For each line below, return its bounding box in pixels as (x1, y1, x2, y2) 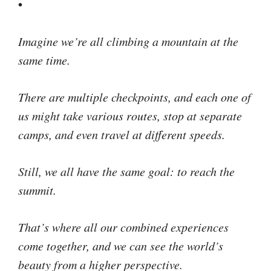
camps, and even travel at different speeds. (18, 126, 225, 142)
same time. (18, 51, 70, 68)
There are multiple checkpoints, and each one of (18, 88, 251, 105)
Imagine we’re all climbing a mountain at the (18, 33, 238, 49)
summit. (18, 181, 56, 198)
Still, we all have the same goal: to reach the (18, 163, 235, 179)
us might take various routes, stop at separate (18, 107, 242, 123)
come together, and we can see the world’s (18, 237, 223, 253)
